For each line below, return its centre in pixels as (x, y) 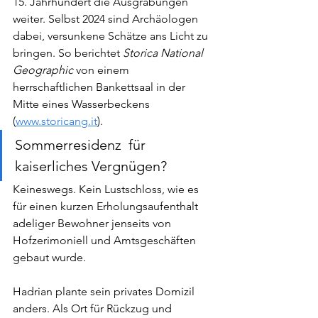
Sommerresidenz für (82, 144)
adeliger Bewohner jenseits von (93, 223)
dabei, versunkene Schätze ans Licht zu (112, 35)
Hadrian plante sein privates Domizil (105, 291)
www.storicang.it (56, 121)
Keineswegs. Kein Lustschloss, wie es (107, 189)
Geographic (43, 70)
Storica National (164, 53)
